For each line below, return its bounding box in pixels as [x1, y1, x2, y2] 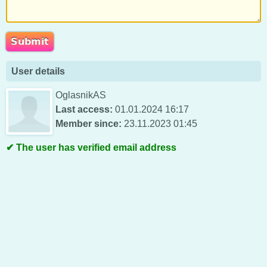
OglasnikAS [55, 90, 106, 100]
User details [11, 66, 65, 77]
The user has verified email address [16, 142, 176, 153]
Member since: [55, 119, 122, 129]
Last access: [55, 104, 113, 114]
